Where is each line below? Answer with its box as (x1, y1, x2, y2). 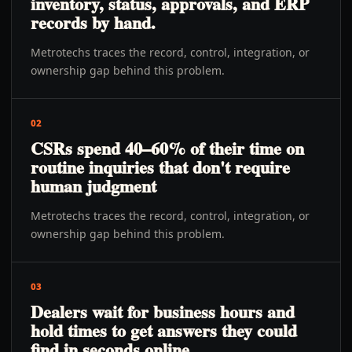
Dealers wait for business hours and (31, 299, 295, 324)
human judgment (31, 173, 156, 199)
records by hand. (31, 9, 156, 35)
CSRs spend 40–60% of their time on (31, 135, 304, 161)
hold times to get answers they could (31, 317, 297, 343)
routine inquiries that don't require (31, 154, 290, 180)
